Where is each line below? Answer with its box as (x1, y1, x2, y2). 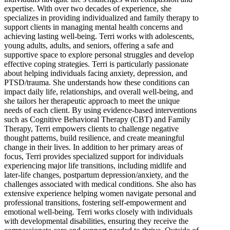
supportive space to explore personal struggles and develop (4, 50, 194, 59)
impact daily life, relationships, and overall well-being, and (4, 87, 193, 96)
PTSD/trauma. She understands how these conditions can (4, 78, 189, 87)
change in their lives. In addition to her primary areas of (4, 142, 183, 151)
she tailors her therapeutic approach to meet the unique (4, 96, 180, 105)
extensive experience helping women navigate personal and (4, 188, 196, 198)
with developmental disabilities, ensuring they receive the (4, 216, 188, 225)
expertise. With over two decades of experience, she (4, 4, 171, 13)
